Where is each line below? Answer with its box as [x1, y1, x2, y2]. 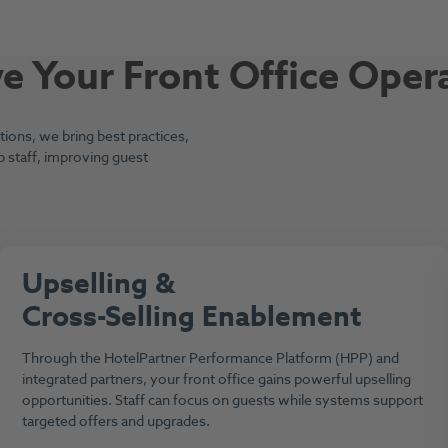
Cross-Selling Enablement [21, 296, 361, 338]
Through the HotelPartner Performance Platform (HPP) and [21, 347, 399, 369]
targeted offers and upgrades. [21, 410, 213, 432]
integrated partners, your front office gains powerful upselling [21, 368, 411, 390]
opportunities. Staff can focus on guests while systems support [21, 389, 423, 411]
